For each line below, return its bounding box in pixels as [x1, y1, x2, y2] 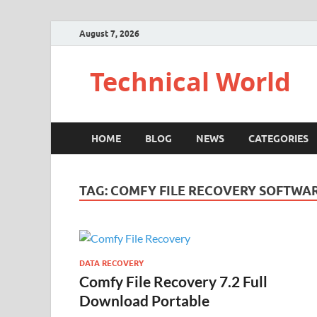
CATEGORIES [248, 132, 309, 144]
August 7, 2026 [79, 28, 139, 39]
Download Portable [79, 291, 209, 309]
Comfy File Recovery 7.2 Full [79, 272, 267, 290]
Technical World [90, 64, 291, 99]
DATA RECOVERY [79, 258, 144, 268]
